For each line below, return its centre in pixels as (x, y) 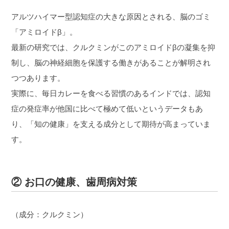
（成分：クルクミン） (50, 215)
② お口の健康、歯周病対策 (74, 182)
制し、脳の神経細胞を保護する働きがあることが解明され (111, 63)
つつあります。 (38, 78)
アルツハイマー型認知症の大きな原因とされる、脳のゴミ (111, 17)
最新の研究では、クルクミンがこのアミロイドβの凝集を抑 (113, 48)
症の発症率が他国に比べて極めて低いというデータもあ (107, 109)
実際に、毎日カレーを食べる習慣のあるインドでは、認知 (111, 94)
